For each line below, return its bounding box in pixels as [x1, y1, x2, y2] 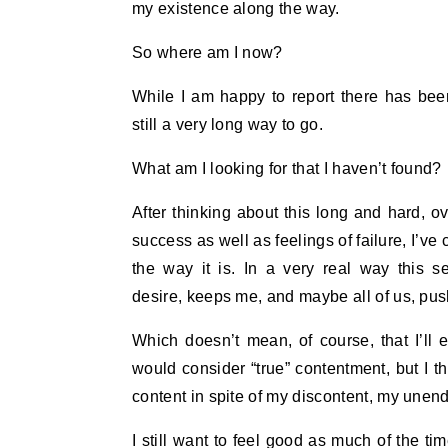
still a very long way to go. [132, 116, 323, 133]
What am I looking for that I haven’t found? [132, 160, 442, 177]
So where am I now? [132, 44, 283, 61]
